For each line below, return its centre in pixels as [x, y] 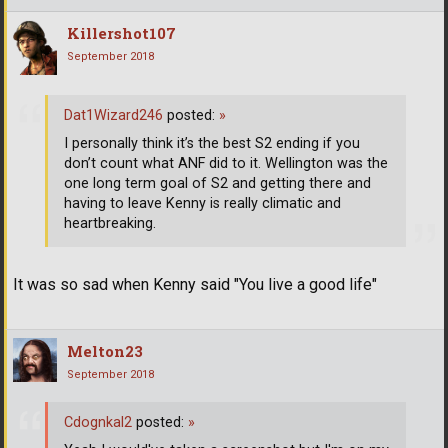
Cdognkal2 [98, 423]
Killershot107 [121, 32]
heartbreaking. [110, 224]
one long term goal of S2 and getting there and [217, 184]
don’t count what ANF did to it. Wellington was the [226, 164]
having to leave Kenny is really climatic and [202, 204]
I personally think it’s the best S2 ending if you [212, 144]
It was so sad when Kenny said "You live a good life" [195, 284]
